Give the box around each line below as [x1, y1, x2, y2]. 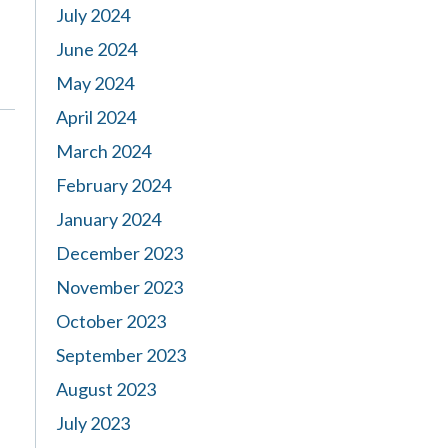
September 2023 [56, 344, 186, 366]
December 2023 [56, 242, 183, 264]
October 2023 [56, 310, 166, 332]
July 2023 [56, 412, 130, 434]
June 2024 [56, 38, 137, 60]
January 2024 [56, 208, 161, 230]
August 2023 [56, 378, 156, 400]
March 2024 [56, 140, 151, 162]
